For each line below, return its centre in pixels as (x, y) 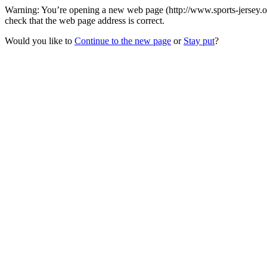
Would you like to (40, 41)
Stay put (199, 41)
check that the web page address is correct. (85, 21)
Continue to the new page (123, 41)
